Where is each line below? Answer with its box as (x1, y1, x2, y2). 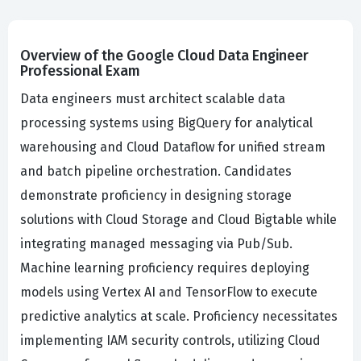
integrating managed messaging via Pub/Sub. (20, 236, 293, 252)
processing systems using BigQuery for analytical (20, 115, 313, 131)
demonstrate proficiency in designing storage (20, 188, 292, 204)
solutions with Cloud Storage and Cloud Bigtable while (20, 212, 337, 228)
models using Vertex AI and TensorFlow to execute (20, 284, 317, 301)
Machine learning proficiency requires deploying (20, 260, 309, 276)
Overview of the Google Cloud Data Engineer (20, 47, 309, 65)
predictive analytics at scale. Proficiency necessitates (20, 309, 338, 325)
